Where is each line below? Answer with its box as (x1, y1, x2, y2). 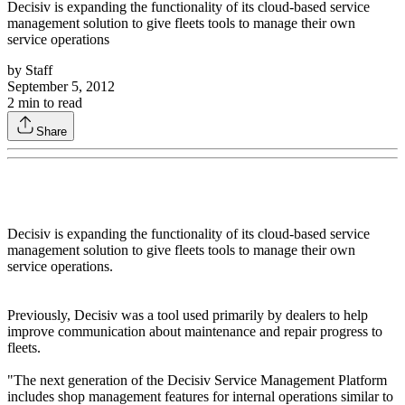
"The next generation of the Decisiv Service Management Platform (7, 372, 387, 389)
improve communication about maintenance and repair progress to (7, 324, 382, 340)
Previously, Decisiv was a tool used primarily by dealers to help (7, 307, 368, 324)
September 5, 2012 (7, 79, 115, 95)
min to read (14, 95, 82, 111)
